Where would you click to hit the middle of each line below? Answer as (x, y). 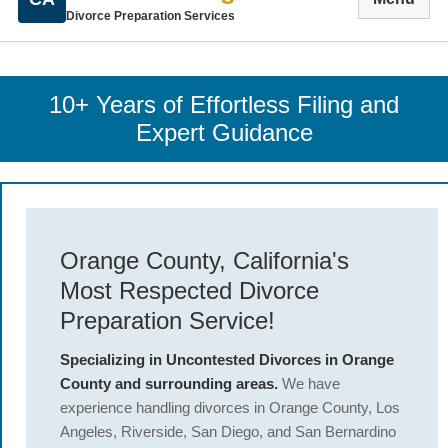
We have (309, 383)
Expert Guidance (224, 132)
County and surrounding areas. (169, 383)
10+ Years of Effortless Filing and (224, 104)
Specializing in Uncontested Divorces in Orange (227, 359)
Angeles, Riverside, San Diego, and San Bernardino (228, 431)
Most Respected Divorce (189, 290)
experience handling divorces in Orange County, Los (230, 407)
